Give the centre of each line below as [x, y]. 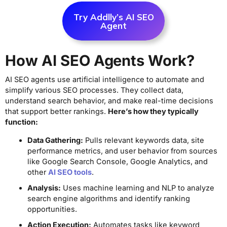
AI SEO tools [70, 172]
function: [22, 122]
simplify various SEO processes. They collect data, [94, 90]
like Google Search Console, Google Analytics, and [117, 161]
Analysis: [44, 188]
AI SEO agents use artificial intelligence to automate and [105, 80]
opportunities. [52, 209]
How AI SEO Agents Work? [100, 61]
